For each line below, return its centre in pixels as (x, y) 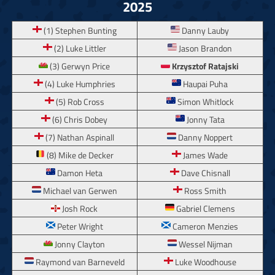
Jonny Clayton (79, 245)
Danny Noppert (205, 138)
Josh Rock (79, 209)
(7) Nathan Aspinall (79, 138)
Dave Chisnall (204, 173)
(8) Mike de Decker (79, 156)
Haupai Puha (205, 84)
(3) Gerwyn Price (79, 67)
